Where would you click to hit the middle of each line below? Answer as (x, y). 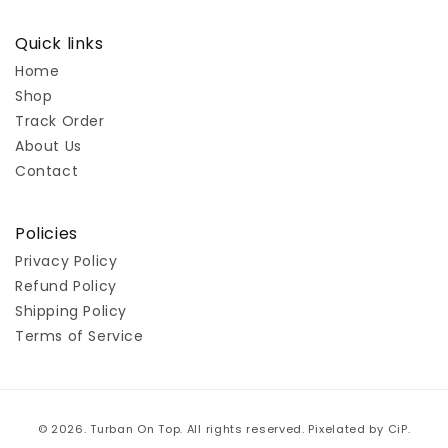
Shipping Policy (71, 311)
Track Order (60, 121)
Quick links (59, 44)
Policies (46, 234)
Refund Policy (66, 286)
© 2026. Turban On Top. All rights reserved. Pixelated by (212, 429)
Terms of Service (79, 336)
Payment (259, 418)
